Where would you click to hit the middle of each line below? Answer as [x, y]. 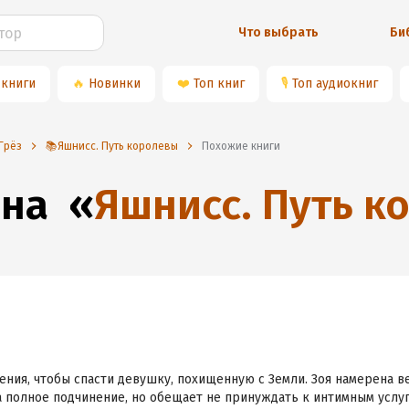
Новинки [115, 84]
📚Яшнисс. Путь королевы [112, 146]
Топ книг [219, 84]
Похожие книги [245, 146]
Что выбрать [279, 32]
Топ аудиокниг [335, 84]
